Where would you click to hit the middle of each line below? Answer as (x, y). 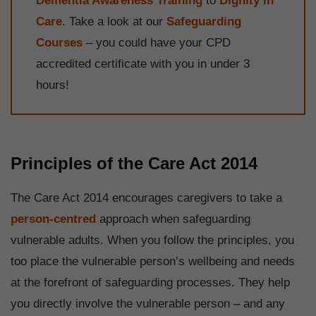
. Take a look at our (114, 21)
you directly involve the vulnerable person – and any (148, 304)
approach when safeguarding (173, 219)
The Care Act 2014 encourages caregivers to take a (146, 198)
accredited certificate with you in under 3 (143, 63)
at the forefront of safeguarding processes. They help (150, 283)
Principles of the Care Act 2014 (134, 164)
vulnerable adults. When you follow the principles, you (152, 241)
